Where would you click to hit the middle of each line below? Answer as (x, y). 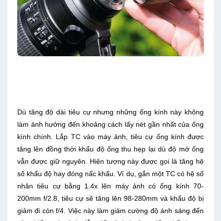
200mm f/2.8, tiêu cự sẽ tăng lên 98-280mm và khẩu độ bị (110, 198)
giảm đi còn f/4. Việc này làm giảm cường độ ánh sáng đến (110, 210)
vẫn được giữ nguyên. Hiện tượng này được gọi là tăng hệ (110, 161)
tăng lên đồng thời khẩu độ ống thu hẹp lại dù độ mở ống (110, 149)
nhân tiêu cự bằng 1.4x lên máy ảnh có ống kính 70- (110, 186)
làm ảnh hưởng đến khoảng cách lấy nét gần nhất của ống (110, 124)
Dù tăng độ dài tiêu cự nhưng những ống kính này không (110, 112)
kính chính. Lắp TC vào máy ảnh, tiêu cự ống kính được (110, 136)
